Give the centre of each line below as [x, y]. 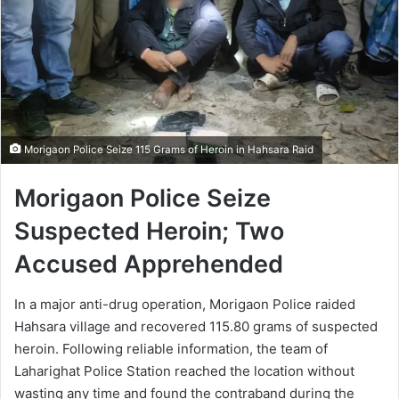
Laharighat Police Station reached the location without [184, 370]
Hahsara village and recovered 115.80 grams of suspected [196, 326]
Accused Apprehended [149, 265]
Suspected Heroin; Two [149, 232]
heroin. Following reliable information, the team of [171, 348]
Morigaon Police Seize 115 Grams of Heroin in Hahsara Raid [167, 150]
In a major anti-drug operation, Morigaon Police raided [185, 304]
